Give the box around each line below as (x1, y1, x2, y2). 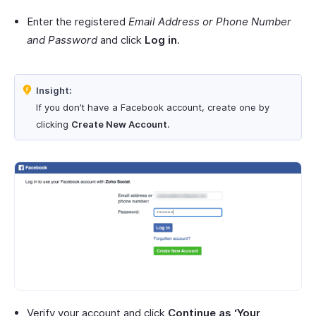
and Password (27, 32, 97, 47)
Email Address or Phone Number (128, 14, 291, 28)
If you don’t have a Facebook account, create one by (36, 101, 269, 113)
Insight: (36, 84, 72, 96)
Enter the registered (27, 14, 128, 28)
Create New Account (71, 118, 167, 130)
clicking (36, 118, 71, 130)
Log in (145, 32, 177, 47)
